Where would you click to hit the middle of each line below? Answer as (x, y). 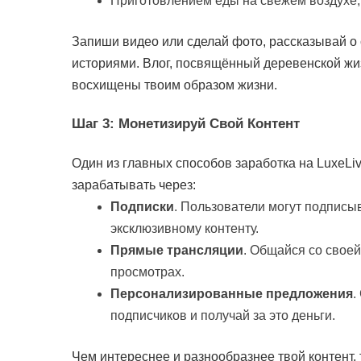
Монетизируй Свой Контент (209, 124)
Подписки (142, 206)
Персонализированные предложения (232, 293)
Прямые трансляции (177, 250)
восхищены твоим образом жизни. (174, 85)
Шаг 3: (95, 124)
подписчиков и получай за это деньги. (223, 315)
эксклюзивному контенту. (185, 228)
